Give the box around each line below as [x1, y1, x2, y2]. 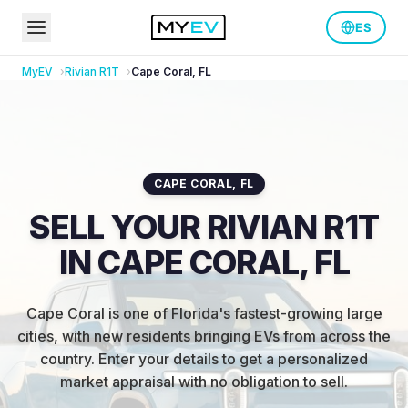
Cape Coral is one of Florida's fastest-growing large [25, 304, 382, 322]
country [40, 350, 91, 368]
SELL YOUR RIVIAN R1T [29, 207, 379, 247]
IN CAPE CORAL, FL [58, 242, 350, 282]
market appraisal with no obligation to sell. [60, 372, 348, 391]
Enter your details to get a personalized [98, 350, 368, 368]
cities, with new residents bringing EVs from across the [17, 327, 391, 345]
